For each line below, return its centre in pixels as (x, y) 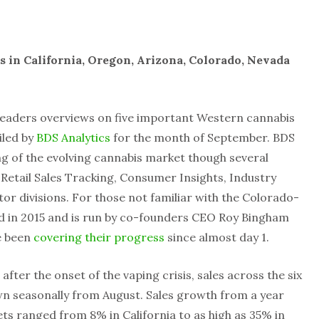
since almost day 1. (217, 237)
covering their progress (98, 237)
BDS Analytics (73, 137)
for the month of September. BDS (203, 137)
